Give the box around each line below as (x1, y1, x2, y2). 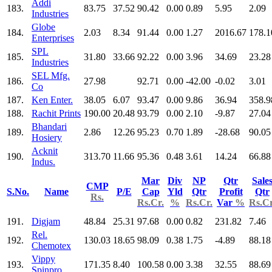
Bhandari (32, 121, 67, 132)
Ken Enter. (32, 94, 73, 105)
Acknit (32, 145, 58, 156)
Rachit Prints (32, 107, 81, 118)
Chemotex (32, 240, 71, 251)
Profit (219, 186, 243, 197)
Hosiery (32, 132, 62, 143)
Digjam (32, 216, 60, 226)
